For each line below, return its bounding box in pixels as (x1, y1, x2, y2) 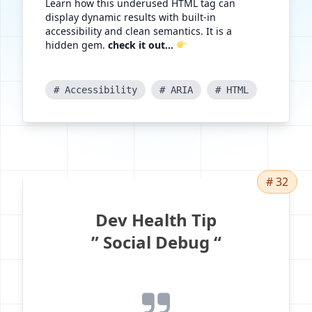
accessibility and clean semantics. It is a (45, 24, 232, 38)
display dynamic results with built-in (45, 10, 216, 24)
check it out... (108, 38, 173, 52)
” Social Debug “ (91, 230, 221, 253)
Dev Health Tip (95, 208, 217, 231)
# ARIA (159, 84, 193, 95)
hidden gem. (45, 38, 108, 52)
